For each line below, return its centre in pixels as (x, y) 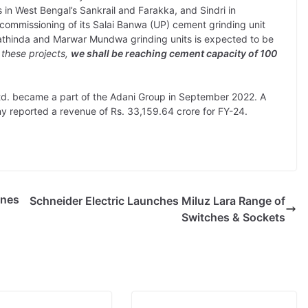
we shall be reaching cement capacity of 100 (174, 54)
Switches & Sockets (233, 218)
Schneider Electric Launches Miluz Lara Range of (157, 201)
